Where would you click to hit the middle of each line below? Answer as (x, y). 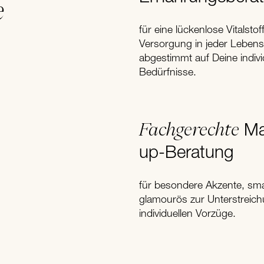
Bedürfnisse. (168, 73)
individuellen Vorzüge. (187, 214)
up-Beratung (187, 154)
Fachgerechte (189, 129)
